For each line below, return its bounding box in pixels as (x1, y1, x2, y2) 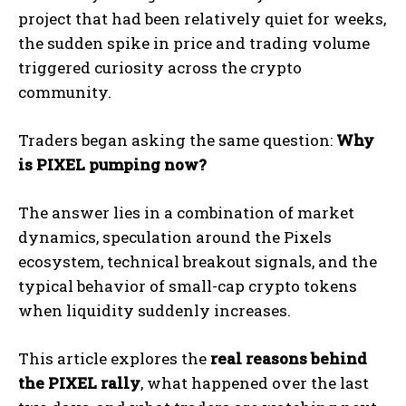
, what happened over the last (140, 372, 369, 394)
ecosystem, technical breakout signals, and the (18, 251, 377, 273)
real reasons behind (210, 348, 367, 370)
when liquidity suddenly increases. (18, 300, 291, 322)
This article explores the (18, 348, 210, 370)
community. (18, 82, 111, 103)
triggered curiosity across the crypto (18, 57, 302, 79)
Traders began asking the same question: (18, 130, 336, 151)
